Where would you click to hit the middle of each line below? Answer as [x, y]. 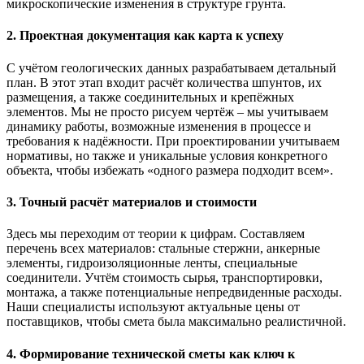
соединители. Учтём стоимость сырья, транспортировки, [165, 278]
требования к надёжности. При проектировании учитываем [173, 141]
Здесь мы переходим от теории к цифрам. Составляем [156, 234]
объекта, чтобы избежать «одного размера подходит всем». [170, 170]
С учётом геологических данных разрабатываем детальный [171, 67]
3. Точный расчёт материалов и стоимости [132, 202]
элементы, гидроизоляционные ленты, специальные [152, 263]
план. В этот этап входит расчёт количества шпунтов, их [164, 82]
